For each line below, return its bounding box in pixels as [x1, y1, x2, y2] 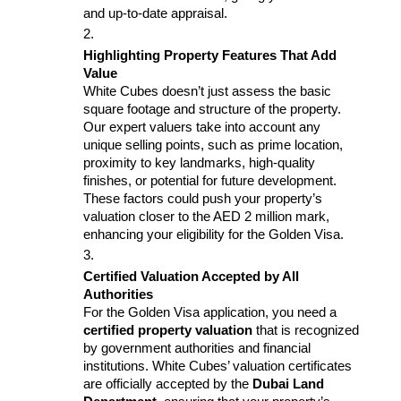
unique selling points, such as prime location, [83, 137, 343, 152]
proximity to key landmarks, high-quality [83, 155, 315, 170]
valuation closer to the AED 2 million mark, [83, 209, 329, 224]
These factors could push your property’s [83, 191, 322, 206]
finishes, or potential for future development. [83, 173, 337, 188]
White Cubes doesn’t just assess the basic [83, 83, 331, 98]
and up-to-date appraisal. [83, 5, 227, 21]
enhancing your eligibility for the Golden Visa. [83, 226, 344, 242]
